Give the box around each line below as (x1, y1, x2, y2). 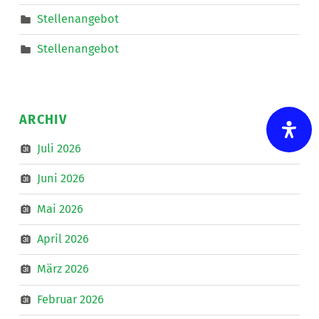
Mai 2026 (36, 202, 83, 216)
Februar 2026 (36, 292, 104, 306)
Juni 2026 (36, 171, 85, 185)
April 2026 (36, 231, 89, 246)
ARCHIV (19, 111, 67, 127)
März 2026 (36, 262, 89, 276)
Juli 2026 (36, 141, 81, 155)
